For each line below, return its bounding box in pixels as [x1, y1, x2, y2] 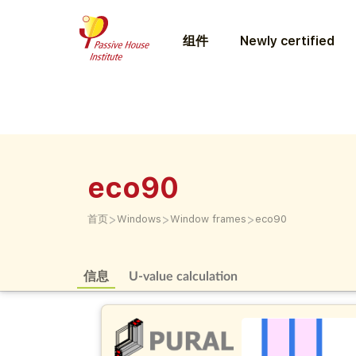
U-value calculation [129, 268, 238, 283]
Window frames [170, 213, 246, 225]
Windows [117, 213, 161, 225]
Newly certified [239, 33, 335, 48]
